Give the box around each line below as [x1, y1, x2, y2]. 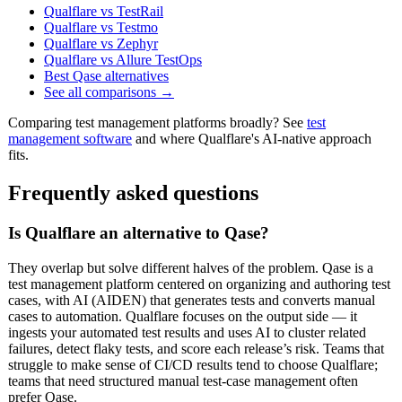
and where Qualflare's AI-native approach [132, 131, 371, 147]
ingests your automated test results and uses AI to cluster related [8, 324, 366, 340]
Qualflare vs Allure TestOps [44, 52, 202, 68]
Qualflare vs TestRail [44, 4, 163, 20]
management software [8, 131, 132, 147]
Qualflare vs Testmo [44, 20, 158, 36]
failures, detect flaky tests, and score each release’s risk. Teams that [8, 340, 384, 356]
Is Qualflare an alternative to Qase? [8, 223, 269, 243]
